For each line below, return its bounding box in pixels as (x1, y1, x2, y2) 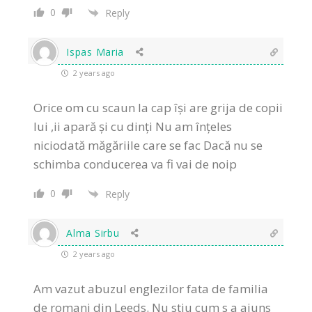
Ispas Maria (66, 45, 125, 59)
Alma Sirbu (66, 226, 120, 240)
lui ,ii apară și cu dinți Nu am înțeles (33, 118, 233, 135)
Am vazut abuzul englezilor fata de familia (33, 281, 269, 297)
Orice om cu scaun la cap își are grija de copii (33, 100, 283, 116)
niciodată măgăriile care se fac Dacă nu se (33, 137, 263, 154)
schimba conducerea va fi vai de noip (33, 156, 237, 173)
